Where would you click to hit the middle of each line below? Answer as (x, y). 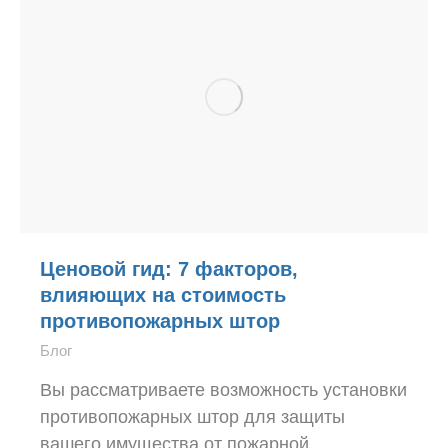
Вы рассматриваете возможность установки (223, 390)
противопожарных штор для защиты (192, 417)
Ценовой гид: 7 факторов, (169, 269)
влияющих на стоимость (163, 295)
